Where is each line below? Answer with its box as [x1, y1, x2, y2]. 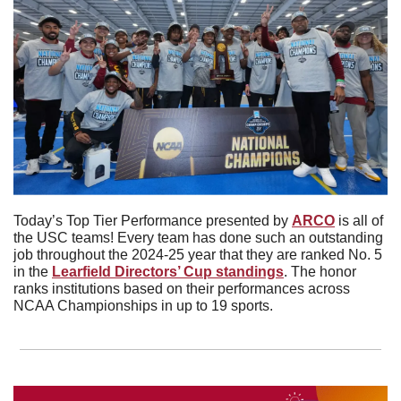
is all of [335, 213, 383, 229]
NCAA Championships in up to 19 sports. [13, 298, 277, 314]
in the [13, 264, 52, 280]
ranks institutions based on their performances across [13, 281, 350, 297]
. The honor [284, 264, 356, 280]
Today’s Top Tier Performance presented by [13, 213, 292, 229]
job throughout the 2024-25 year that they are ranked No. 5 [13, 247, 382, 263]
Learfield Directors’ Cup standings [52, 264, 284, 280]
